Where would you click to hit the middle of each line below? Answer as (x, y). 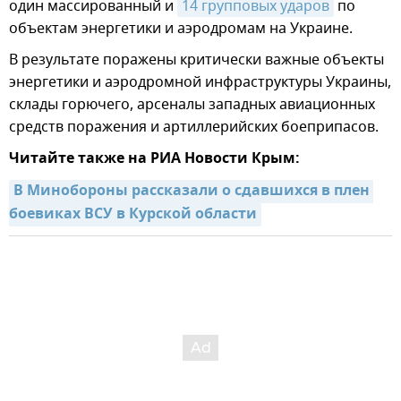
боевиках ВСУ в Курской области (133, 215)
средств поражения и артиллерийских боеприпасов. (194, 128)
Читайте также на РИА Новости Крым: (154, 160)
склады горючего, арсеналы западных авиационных (192, 105)
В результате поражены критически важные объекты (196, 60)
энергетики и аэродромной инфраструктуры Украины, (200, 83)
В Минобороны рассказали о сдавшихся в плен (192, 192)
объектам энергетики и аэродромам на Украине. (181, 29)
